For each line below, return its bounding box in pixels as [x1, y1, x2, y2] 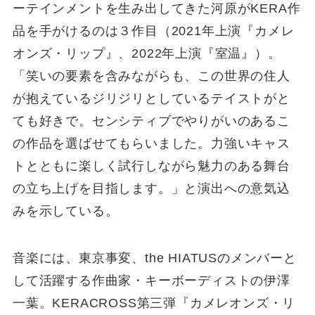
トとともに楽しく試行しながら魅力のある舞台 [12, 158, 290, 173]
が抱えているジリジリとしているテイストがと [12, 91, 290, 105]
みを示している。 [12, 203, 119, 218]
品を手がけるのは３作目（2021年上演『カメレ [12, 23, 295, 38]
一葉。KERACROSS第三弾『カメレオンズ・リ [12, 296, 296, 311]
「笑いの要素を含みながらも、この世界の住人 [12, 68, 290, 83]
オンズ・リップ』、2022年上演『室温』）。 [12, 46, 281, 60]
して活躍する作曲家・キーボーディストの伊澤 [12, 274, 290, 288]
